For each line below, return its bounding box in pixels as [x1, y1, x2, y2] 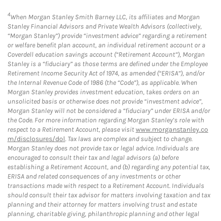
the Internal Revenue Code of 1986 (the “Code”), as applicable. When [7, 78, 197, 87]
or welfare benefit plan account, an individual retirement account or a [7, 41, 205, 50]
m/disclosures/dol [7, 135, 65, 144]
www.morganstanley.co [136, 125, 208, 134]
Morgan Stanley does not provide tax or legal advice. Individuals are [7, 144, 199, 153]
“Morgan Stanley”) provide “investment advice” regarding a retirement [7, 32, 207, 40]
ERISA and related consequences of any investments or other [7, 172, 181, 181]
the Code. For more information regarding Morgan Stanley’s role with [7, 116, 204, 125]
